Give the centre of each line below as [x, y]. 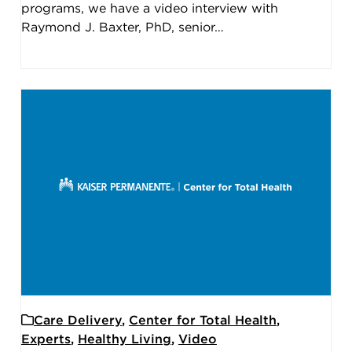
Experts [46, 340]
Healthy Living [124, 340]
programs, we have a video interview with [149, 8]
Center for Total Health [202, 321]
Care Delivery [77, 321]
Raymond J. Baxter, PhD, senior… [122, 27]
